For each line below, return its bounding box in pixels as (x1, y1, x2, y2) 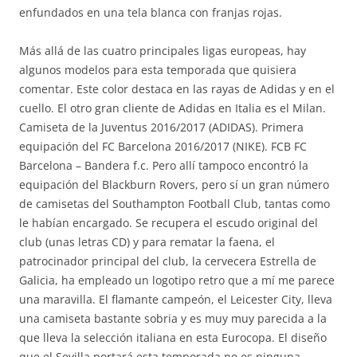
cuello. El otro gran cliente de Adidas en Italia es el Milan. (19, 100, 326, 116)
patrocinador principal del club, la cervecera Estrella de (19, 253, 316, 269)
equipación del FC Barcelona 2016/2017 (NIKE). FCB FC (19, 139, 307, 154)
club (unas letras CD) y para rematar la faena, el (19, 234, 275, 249)
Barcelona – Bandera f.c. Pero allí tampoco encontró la (19, 158, 308, 173)
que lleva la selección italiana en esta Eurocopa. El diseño (19, 330, 327, 345)
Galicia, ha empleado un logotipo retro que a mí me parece (19, 273, 335, 288)
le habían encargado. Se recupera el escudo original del (19, 215, 318, 230)
